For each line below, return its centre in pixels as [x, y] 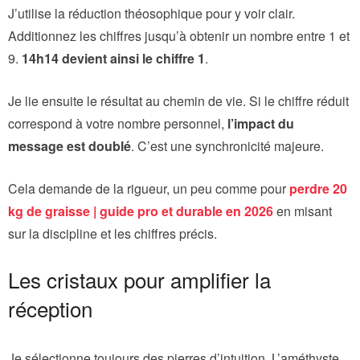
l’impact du [261, 123]
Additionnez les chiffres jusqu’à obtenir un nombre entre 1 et [179, 35]
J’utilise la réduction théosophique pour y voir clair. [151, 13]
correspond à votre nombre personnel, [118, 123]
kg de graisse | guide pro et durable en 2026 [141, 211]
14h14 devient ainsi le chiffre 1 [113, 58]
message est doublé [70, 145]
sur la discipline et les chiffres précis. [112, 233]
